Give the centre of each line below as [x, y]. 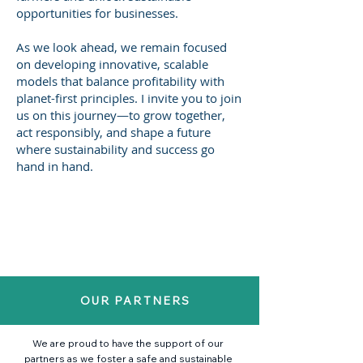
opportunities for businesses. [99, 13]
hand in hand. [55, 166]
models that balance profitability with [120, 81]
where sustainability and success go [115, 149]
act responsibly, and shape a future [113, 132]
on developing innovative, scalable [112, 64]
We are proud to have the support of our [128, 343]
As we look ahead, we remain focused [122, 47]
